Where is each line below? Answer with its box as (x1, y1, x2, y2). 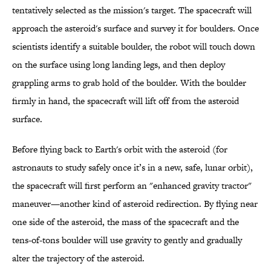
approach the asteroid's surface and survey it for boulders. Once (12, 22, 259, 35)
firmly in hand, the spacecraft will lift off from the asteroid (12, 94, 239, 108)
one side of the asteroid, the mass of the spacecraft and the (12, 215, 239, 229)
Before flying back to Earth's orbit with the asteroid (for (12, 143, 227, 156)
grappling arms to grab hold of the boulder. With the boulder (12, 76, 246, 90)
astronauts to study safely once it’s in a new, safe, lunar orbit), (12, 161, 253, 174)
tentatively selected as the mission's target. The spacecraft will (12, 4, 252, 17)
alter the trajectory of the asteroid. (12, 252, 145, 265)
